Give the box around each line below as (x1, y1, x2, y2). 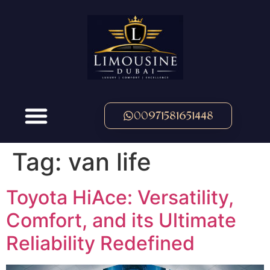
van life (68, 147, 151, 177)
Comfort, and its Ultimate (6, 209, 236, 232)
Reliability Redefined (6, 231, 195, 255)
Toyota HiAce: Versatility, (6, 186, 234, 209)
